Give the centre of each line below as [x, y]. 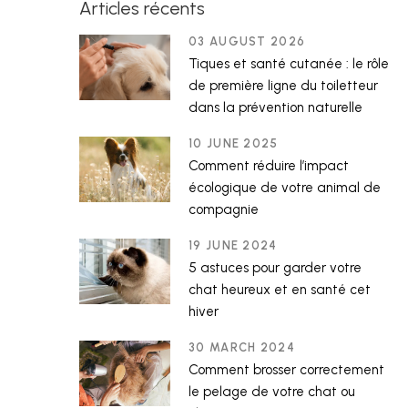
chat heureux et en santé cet [280, 290]
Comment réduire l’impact [269, 166]
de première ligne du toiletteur [283, 86]
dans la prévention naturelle [275, 107]
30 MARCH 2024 [242, 347]
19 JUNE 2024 [233, 245]
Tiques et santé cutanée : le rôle [289, 64]
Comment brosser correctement [286, 370]
